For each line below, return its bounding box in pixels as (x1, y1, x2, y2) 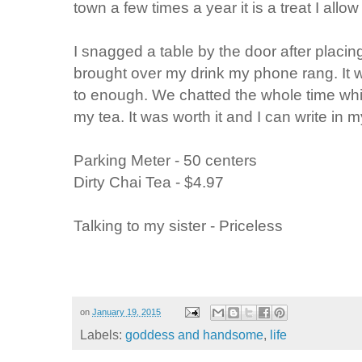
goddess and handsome (125, 328, 263, 343)
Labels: (80, 328, 125, 343)
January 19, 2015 (92, 306, 161, 317)
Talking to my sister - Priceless (74, 216, 283, 234)
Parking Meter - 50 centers (74, 150, 257, 169)
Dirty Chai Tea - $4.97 (74, 172, 224, 191)
